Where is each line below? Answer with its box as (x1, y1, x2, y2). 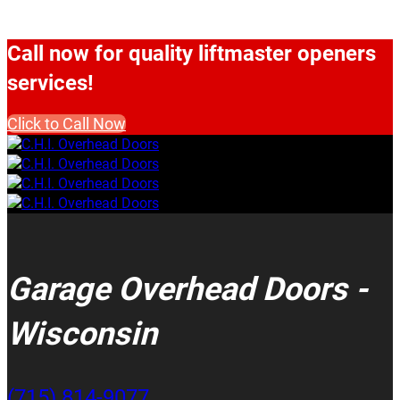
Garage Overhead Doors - (7, 271, 368, 309)
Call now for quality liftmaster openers (7, 41, 376, 67)
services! (7, 71, 94, 96)
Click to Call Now (7, 114, 126, 134)
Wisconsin (7, 315, 157, 354)
